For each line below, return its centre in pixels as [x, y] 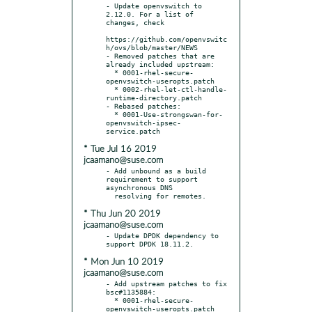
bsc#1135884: [131, 291]
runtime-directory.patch [154, 97]
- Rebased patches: [143, 106]
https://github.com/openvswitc [166, 39]
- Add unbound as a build [156, 170]
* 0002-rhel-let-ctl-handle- [110, 89]
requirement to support [152, 179]
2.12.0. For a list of [150, 14]
